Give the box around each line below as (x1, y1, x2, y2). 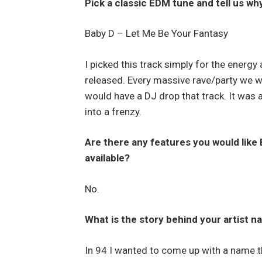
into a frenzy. (84, 105, 142, 118)
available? (84, 152, 130, 164)
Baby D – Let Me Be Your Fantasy (84, 27, 228, 40)
